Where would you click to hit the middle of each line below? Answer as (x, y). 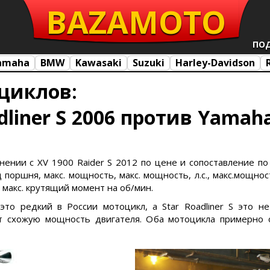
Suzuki (149, 62)
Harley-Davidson (215, 62)
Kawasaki (99, 62)
